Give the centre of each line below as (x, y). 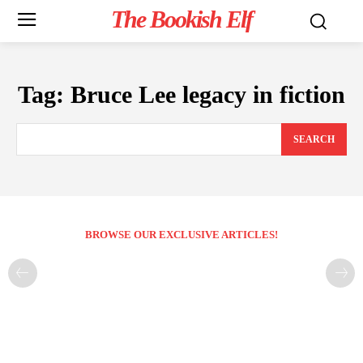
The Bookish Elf (181, 19)
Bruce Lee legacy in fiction (208, 94)
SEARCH (314, 140)
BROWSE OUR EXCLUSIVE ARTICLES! (181, 235)
